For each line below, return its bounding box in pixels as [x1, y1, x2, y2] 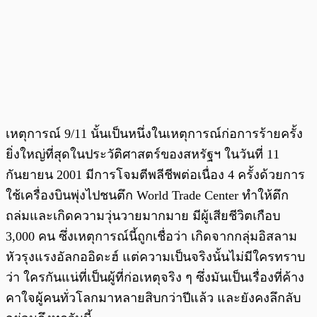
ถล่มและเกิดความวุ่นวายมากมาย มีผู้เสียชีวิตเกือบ [6, 208, 280, 223]
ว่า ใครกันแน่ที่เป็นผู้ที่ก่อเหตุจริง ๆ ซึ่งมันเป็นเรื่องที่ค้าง [6, 270, 304, 284]
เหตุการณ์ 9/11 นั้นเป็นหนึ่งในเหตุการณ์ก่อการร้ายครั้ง [6, 126, 303, 141]
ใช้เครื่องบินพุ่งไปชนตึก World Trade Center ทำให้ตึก [6, 188, 289, 202]
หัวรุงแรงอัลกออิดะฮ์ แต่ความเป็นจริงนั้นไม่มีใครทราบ [6, 249, 305, 264]
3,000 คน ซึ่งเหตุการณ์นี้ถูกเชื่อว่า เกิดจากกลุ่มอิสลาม [6, 229, 297, 243]
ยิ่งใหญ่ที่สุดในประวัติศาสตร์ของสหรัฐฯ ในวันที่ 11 [6, 146, 279, 161]
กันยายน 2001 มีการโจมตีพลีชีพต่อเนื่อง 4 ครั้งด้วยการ [6, 167, 305, 182]
